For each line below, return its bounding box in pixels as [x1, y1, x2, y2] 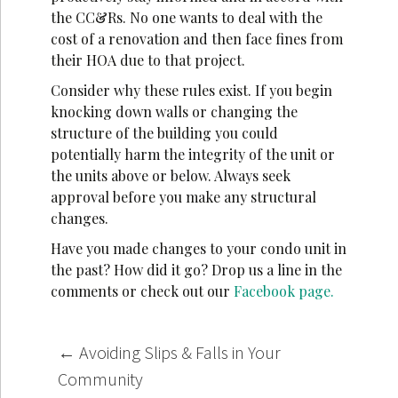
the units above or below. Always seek [50, 166, 291, 186]
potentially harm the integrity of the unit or [50, 145, 335, 164]
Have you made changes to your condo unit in [50, 239, 346, 259]
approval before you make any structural [50, 187, 316, 207]
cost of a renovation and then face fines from [50, 29, 343, 49]
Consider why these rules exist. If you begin [50, 81, 332, 100]
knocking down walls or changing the [50, 102, 298, 122]
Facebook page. [233, 282, 334, 301]
